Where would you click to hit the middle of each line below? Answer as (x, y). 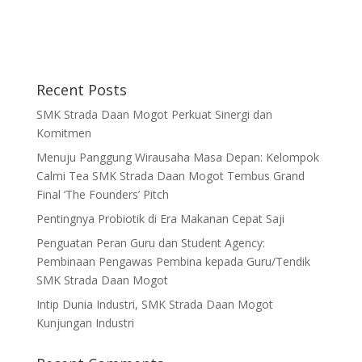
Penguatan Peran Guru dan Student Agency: (150, 243)
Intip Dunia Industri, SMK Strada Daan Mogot (154, 305)
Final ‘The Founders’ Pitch (102, 195)
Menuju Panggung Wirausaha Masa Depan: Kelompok (177, 158)
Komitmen (63, 133)
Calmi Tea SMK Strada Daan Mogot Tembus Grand (170, 176)
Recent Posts (81, 90)
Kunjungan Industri (85, 323)
